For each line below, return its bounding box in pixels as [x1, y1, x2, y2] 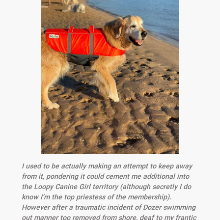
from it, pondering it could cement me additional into [21, 172, 189, 181]
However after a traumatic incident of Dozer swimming [21, 203, 195, 212]
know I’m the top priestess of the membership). [21, 193, 171, 201]
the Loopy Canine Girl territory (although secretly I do [21, 183, 191, 191]
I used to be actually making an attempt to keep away [21, 162, 192, 170]
